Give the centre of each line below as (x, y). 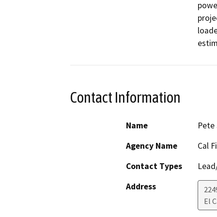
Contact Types (154, 166)
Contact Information (125, 97)
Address (141, 187)
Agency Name (152, 146)
